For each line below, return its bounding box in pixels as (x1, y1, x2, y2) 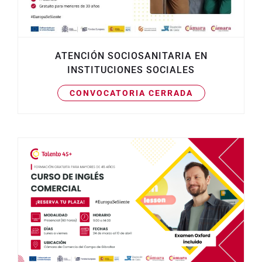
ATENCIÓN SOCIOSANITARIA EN (54, 50, 208, 61)
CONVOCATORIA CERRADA (69, 88, 193, 98)
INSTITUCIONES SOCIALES (67, 64, 195, 75)
